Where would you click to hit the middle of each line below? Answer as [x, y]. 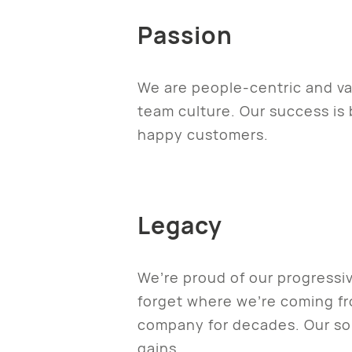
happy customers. [203, 134]
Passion [185, 35]
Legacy [180, 225]
